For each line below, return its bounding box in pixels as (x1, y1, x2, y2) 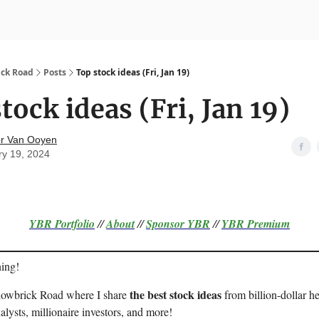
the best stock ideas (130, 286, 221, 303)
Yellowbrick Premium (42, 15, 127, 27)
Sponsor (146, 216, 184, 231)
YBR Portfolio (29, 216, 95, 231)
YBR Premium (221, 216, 290, 231)
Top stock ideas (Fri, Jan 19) (76, 66, 189, 78)
